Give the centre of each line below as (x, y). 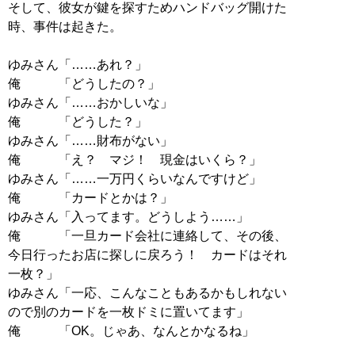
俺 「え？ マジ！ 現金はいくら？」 (135, 159)
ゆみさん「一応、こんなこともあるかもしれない (147, 292)
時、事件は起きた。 (65, 26)
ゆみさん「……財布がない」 (90, 140)
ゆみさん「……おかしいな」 (90, 102)
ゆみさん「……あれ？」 (78, 64)
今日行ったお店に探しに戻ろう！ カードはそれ (147, 254)
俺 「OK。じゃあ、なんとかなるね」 (131, 330)
